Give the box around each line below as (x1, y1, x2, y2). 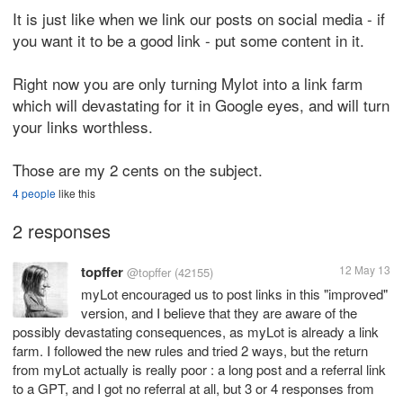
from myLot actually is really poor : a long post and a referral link (13, 360, 386, 379)
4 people (13, 185, 56, 201)
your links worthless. (13, 115, 153, 138)
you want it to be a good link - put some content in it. (13, 29, 364, 51)
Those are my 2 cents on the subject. (13, 158, 263, 181)
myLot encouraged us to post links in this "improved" (81, 284, 388, 303)
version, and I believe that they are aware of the (81, 303, 357, 322)
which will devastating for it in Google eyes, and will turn (13, 94, 390, 116)
